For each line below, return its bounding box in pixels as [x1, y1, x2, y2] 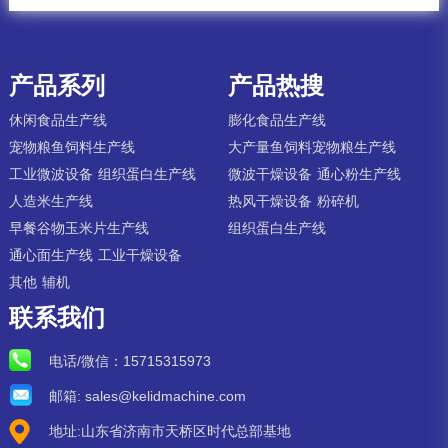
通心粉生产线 [317, 165, 402, 182]
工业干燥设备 [97, 246, 182, 263]
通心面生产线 [8, 246, 93, 263]
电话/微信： [48, 352, 123, 369]
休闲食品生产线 [8, 111, 107, 128]
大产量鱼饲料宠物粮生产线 [228, 138, 397, 155]
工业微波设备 [8, 165, 93, 182]
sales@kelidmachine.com [84, 387, 246, 404]
